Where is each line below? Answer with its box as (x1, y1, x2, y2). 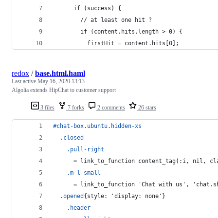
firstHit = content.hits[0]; (53, 39, 182, 47)
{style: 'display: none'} (84, 192, 165, 200)
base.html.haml (35, 69, 85, 77)
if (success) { (53, 4, 125, 12)
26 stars (137, 104, 156, 111)
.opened (60, 192, 84, 200)
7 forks (66, 104, 84, 111)
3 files (39, 104, 54, 111)
